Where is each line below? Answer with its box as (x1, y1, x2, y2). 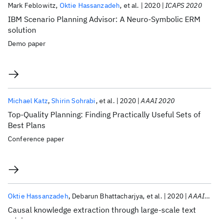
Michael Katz (8, 96, 48, 105)
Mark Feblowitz (8, 1, 56, 10)
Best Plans (8, 120, 45, 130)
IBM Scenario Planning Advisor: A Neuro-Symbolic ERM (8, 14, 200, 24)
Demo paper (8, 39, 46, 48)
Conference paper (8, 134, 65, 143)
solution (8, 25, 36, 35)
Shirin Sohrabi (51, 96, 96, 105)
